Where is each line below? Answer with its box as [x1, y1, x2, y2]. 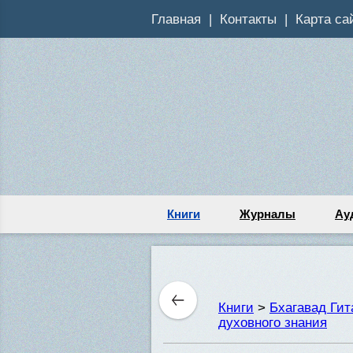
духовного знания [218, 315, 327, 330]
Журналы [240, 207, 295, 221]
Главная [151, 11, 201, 27]
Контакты [220, 11, 277, 27]
